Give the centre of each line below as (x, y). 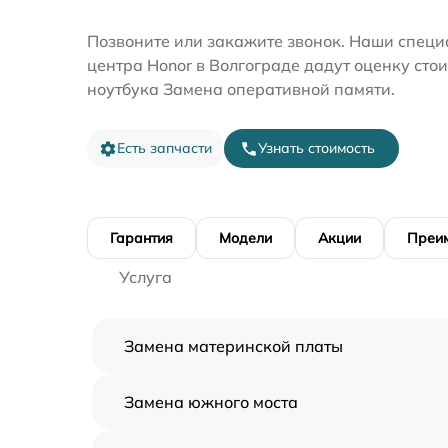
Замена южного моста (211, 402)
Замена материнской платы (233, 346)
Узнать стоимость (316, 148)
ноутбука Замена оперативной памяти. (241, 89)
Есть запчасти (164, 148)
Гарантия (141, 238)
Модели (245, 238)
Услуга (145, 277)
